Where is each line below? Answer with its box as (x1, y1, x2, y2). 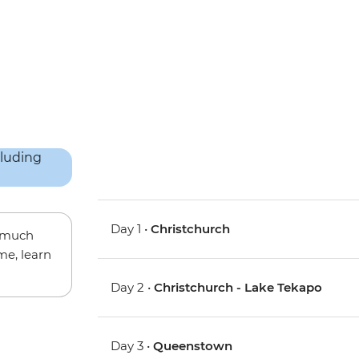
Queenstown (153, 338, 233, 354)
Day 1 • (111, 221, 151, 237)
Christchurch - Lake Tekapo (154, 280, 323, 296)
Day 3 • (111, 338, 154, 354)
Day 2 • (111, 280, 155, 296)
